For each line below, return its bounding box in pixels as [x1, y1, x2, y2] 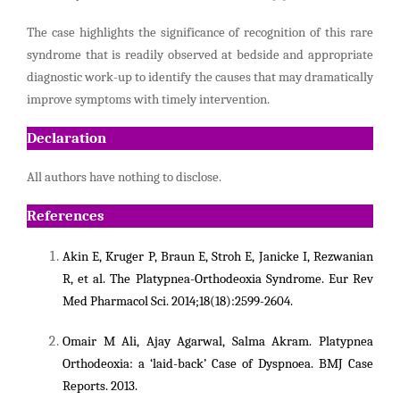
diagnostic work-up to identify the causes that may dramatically [27, 70, 373, 86]
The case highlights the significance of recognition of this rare [27, 25, 373, 41]
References [27, 206, 104, 225]
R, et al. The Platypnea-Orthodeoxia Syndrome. [62, 271, 329, 287]
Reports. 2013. [62, 379, 137, 395]
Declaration [27, 129, 106, 147]
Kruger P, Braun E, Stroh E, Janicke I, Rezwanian [105, 249, 374, 265]
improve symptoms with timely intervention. [27, 92, 270, 108]
